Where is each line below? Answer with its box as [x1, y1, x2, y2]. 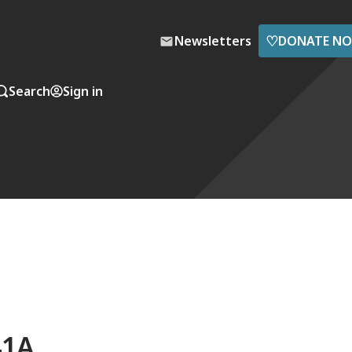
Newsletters [174, 32, 251, 49]
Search [9, 82, 50, 100]
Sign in [63, 82, 103, 100]
